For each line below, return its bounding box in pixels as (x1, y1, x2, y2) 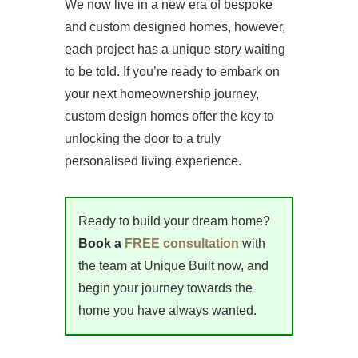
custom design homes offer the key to (64, 109, 274, 123)
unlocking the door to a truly (64, 131, 221, 145)
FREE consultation (124, 236, 239, 250)
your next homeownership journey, (64, 86, 259, 101)
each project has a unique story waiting (64, 42, 285, 56)
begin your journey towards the (78, 280, 253, 295)
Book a (78, 236, 125, 250)
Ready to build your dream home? (78, 213, 270, 228)
